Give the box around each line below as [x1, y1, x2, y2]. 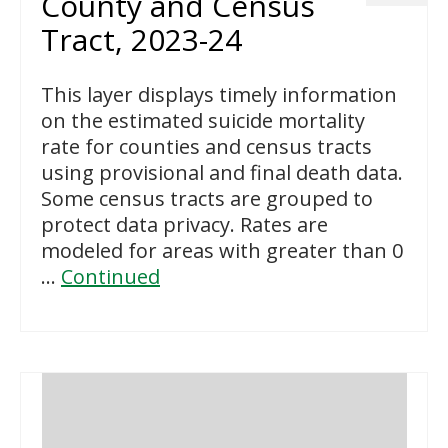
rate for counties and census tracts [41, 133, 372, 161]
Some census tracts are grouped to [41, 185, 373, 213]
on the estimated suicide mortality [41, 107, 365, 135]
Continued [61, 263, 160, 291]
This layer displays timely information [41, 81, 397, 109]
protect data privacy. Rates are [41, 211, 328, 239]
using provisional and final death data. [41, 159, 403, 187]
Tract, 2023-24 [41, 19, 242, 61]
